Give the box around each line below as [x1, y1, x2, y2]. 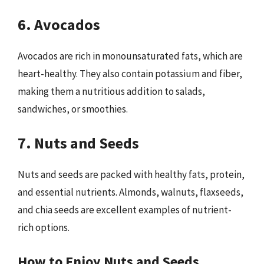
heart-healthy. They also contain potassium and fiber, [18, 67, 242, 80]
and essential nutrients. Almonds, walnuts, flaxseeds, [18, 186, 243, 199]
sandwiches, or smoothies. [18, 102, 128, 115]
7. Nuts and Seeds [18, 133, 139, 153]
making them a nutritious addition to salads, [18, 84, 205, 98]
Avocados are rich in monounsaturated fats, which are [18, 49, 243, 62]
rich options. [18, 221, 70, 234]
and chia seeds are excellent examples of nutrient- [18, 203, 232, 216]
